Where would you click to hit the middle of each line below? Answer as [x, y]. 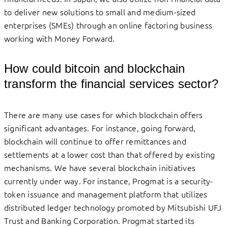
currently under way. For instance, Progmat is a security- [109, 180]
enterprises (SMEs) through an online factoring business [108, 25]
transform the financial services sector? [113, 83]
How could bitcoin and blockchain [95, 68]
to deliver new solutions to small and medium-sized [100, 12]
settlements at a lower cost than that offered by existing [110, 154]
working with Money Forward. [62, 38]
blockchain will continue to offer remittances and [95, 141]
